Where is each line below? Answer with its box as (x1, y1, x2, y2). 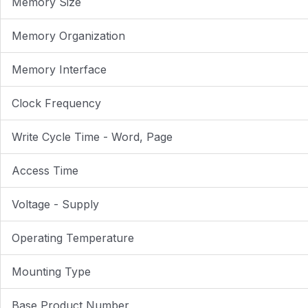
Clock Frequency (12, 96, 101, 110)
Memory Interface (12, 62, 107, 76)
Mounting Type (12, 264, 91, 278)
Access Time (12, 163, 78, 177)
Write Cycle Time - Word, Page (12, 129, 173, 144)
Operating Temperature (12, 230, 134, 245)
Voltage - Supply (12, 197, 99, 211)
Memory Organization (12, 28, 125, 43)
